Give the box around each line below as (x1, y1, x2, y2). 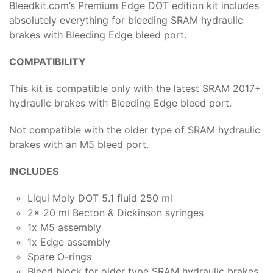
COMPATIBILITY (9, 55, 86, 68)
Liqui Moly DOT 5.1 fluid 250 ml (27, 191, 172, 204)
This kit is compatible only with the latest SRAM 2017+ (9, 82, 261, 94)
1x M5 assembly (27, 221, 101, 233)
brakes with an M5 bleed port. (9, 138, 149, 151)
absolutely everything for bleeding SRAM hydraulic (9, 13, 243, 26)
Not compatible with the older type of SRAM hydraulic (9, 123, 260, 136)
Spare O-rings (27, 250, 91, 263)
